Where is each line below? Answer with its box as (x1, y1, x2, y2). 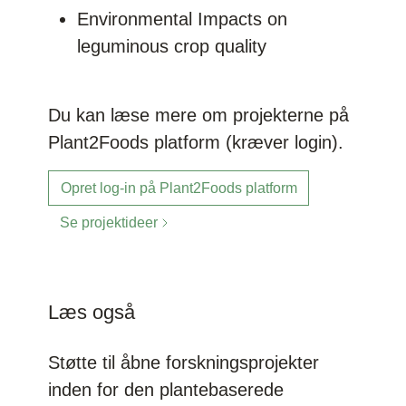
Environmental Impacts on (77, 9, 288, 30)
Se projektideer (60, 215, 159, 230)
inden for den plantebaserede (48, 380, 285, 400)
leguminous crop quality (77, 36, 267, 57)
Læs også (48, 301, 136, 324)
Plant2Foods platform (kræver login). (48, 132, 344, 153)
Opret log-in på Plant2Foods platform (60, 179, 297, 196)
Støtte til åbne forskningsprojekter (48, 353, 320, 372)
